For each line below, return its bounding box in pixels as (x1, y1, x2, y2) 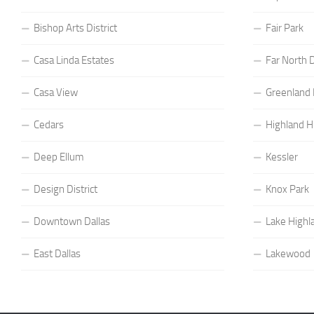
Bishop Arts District (34, 22, 117, 34)
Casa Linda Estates (34, 54, 114, 67)
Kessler (266, 151, 299, 163)
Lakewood (266, 247, 311, 260)
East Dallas (34, 247, 81, 260)
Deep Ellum (34, 151, 84, 163)
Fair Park (266, 22, 304, 34)
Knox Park (266, 183, 310, 196)
